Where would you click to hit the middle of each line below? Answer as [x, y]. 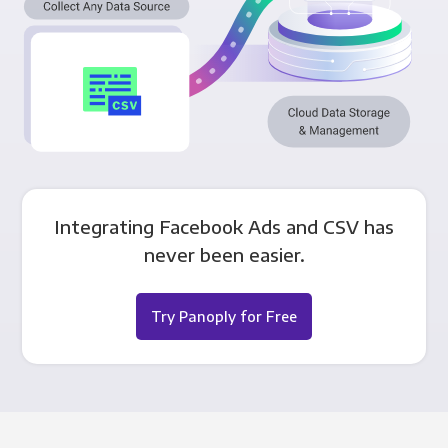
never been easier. [224, 254]
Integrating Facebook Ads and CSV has [224, 226]
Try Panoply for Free [224, 315]
